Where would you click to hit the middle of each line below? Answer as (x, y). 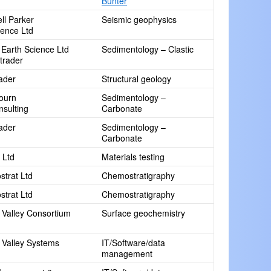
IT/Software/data (133, 243)
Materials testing (133, 157)
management (127, 253)
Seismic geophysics (139, 19)
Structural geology (136, 79)
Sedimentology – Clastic (148, 49)
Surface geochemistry (143, 213)
